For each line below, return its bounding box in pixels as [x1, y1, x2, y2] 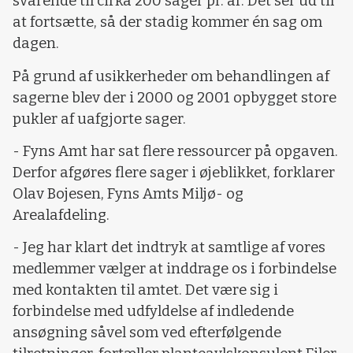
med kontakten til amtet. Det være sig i [13, 281, 278, 299]
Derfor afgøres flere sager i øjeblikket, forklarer [13, 163, 335, 181]
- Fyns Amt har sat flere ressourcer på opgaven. [13, 142, 338, 160]
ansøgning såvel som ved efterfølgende [13, 324, 281, 342]
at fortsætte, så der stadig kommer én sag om [13, 13, 322, 32]
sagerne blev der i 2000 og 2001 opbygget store [13, 88, 336, 106]
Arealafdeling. [13, 206, 110, 224]
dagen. [13, 35, 59, 53]
